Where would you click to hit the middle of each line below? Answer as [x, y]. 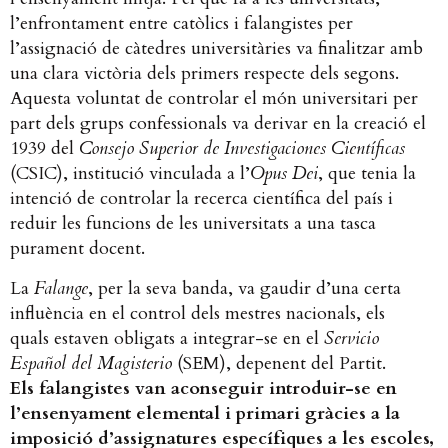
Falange [61, 288]
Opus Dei [284, 174]
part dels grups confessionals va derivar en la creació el [218, 124]
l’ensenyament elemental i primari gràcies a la [205, 413]
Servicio [351, 338]
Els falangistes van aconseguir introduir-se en [203, 388]
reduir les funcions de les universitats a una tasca [193, 224]
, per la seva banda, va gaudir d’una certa [244, 288]
